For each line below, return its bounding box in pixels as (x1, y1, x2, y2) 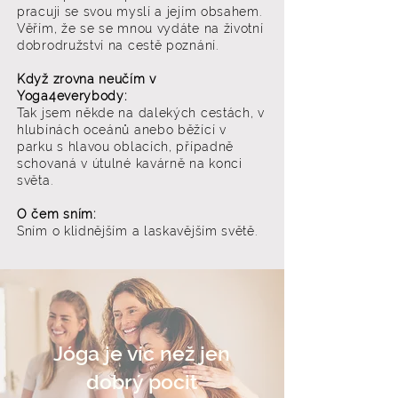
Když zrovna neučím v (17, 72, 156, 86)
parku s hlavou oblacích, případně (17, 139, 235, 154)
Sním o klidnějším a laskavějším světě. (17, 224, 258, 238)
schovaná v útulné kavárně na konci (17, 156, 243, 171)
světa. (17, 173, 53, 187)
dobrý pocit (86, 370, 197, 394)
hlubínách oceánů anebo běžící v (17, 123, 227, 137)
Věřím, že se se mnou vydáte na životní (17, 21, 264, 36)
